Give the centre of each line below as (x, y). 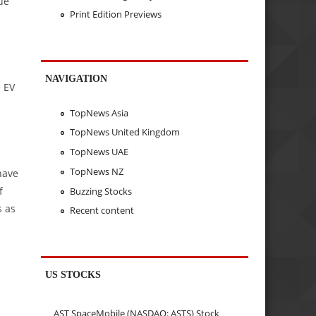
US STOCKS (73, 275)
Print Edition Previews (115, 14)
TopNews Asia (99, 113)
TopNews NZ (96, 171)
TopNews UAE (99, 152)
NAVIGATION (77, 79)
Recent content (102, 211)
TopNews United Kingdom (124, 132)
